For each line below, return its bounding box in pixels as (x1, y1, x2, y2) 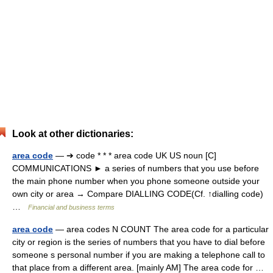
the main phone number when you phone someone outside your (12, 176, 260, 186)
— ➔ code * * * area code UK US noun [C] (53, 151, 216, 160)
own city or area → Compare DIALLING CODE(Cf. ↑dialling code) (12, 189, 263, 199)
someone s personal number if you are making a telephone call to (12, 250, 265, 260)
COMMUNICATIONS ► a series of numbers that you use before (12, 163, 259, 173)
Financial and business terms (28, 204, 115, 211)
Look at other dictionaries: (12, 129, 133, 139)
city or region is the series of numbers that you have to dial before (12, 237, 265, 247)
